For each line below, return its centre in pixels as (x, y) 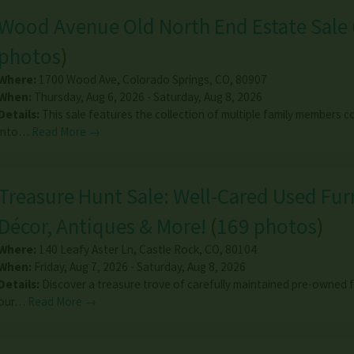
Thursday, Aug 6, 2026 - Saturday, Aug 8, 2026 (147, 97)
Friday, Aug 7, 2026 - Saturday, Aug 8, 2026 (138, 267)
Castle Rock (169, 250)
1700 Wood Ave (77, 80)
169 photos (266, 226)
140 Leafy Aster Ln (86, 250)
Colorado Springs (166, 80)
